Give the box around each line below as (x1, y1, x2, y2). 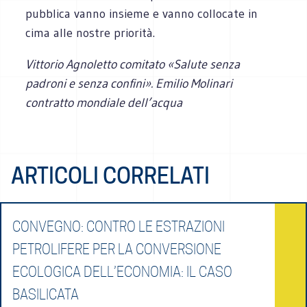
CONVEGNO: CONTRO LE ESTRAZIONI (12, 218, 225, 235)
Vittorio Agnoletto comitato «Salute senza (25, 56, 241, 72)
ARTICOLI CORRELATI (11, 162, 210, 189)
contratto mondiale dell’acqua (25, 95, 183, 110)
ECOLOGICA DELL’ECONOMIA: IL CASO (12, 263, 232, 280)
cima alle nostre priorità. (25, 25, 156, 40)
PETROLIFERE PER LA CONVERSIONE (12, 241, 221, 258)
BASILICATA (12, 286, 79, 303)
